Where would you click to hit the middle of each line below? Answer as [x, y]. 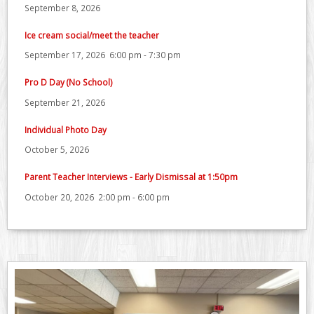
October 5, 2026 [57, 150]
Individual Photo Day [66, 129]
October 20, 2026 [59, 197]
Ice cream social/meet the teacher [92, 35]
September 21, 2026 [65, 102]
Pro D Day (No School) [69, 82]
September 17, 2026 [65, 55]
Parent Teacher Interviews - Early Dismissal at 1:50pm [131, 177]
